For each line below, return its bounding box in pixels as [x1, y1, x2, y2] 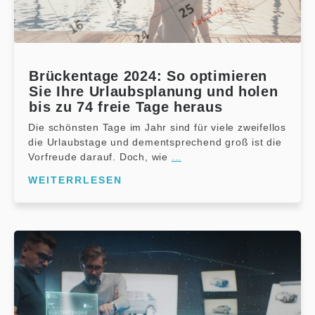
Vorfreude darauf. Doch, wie [28, 150, 172, 162]
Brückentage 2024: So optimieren [29, 67, 268, 84]
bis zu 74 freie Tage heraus [29, 98, 223, 115]
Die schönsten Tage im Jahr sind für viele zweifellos [28, 121, 286, 133]
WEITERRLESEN [28, 174, 123, 186]
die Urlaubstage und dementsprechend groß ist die [28, 136, 282, 148]
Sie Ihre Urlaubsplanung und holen [29, 83, 278, 99]
